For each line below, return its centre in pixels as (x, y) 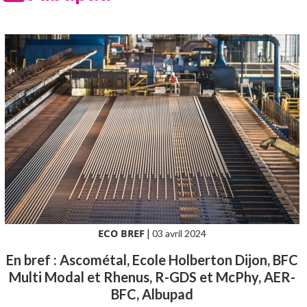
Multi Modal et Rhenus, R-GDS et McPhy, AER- (152, 277)
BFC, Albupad (152, 294)
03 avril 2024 (179, 233)
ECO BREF (121, 233)
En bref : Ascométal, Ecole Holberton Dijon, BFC (152, 259)
